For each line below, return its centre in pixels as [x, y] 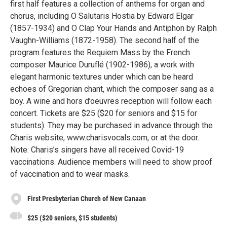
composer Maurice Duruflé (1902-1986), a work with [102, 64]
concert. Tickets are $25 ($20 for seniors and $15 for [104, 113]
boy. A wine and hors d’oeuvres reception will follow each [111, 101]
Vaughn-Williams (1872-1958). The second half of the [105, 40]
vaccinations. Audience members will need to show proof [111, 162]
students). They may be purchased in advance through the [111, 125]
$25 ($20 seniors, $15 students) [72, 218]
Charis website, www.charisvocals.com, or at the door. [105, 137]
